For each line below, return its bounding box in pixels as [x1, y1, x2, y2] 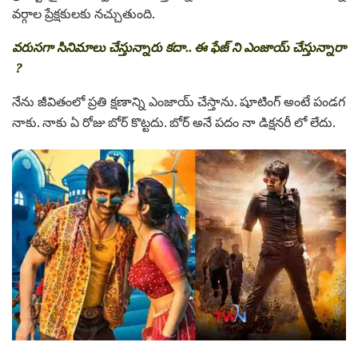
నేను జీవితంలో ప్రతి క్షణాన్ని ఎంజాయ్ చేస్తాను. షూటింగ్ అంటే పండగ [12, 92, 345, 110]
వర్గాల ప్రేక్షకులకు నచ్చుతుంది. [12, 4, 155, 22]
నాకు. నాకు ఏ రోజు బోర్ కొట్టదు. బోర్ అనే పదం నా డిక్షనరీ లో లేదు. [12, 113, 336, 131]
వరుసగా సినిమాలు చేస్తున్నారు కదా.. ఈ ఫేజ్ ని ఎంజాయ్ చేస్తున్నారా [12, 38, 346, 56]
